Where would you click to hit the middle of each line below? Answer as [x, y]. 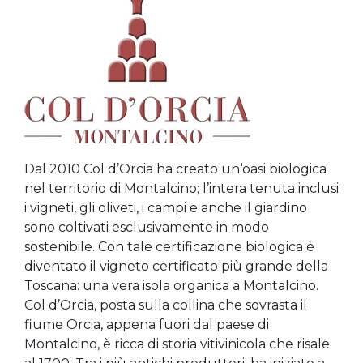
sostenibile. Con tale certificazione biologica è [169, 247]
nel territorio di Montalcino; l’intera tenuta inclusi [181, 188]
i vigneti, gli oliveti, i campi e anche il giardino [166, 208]
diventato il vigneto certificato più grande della [176, 266]
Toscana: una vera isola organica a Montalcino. [171, 286]
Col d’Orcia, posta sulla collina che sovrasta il [166, 305]
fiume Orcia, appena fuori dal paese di [147, 325]
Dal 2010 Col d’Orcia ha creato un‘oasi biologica [175, 169]
